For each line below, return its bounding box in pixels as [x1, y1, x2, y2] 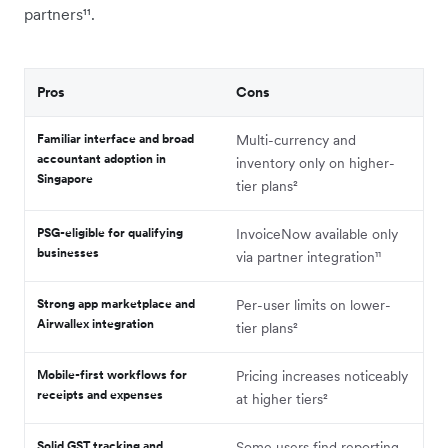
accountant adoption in [37, 150, 166, 166]
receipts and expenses [37, 386, 163, 402]
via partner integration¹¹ [236, 247, 381, 266]
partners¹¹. [24, 3, 95, 24]
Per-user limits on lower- [236, 295, 391, 314]
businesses [37, 244, 99, 260]
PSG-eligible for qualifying [37, 224, 183, 240]
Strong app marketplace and [37, 295, 195, 311]
